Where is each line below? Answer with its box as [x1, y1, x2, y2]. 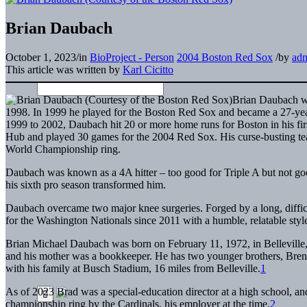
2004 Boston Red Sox [177, 51, 273, 63]
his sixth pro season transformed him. [5, 178, 166, 191]
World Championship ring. [5, 143, 121, 155]
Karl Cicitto [123, 63, 173, 75]
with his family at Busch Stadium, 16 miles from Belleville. [5, 262, 260, 274]
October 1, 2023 [5, 51, 76, 63]
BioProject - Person [90, 51, 174, 63]
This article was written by [5, 63, 123, 75]
